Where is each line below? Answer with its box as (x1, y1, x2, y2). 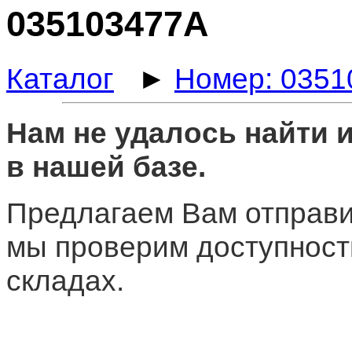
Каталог (6, 61, 114, 95)
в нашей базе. (6, 149, 206, 183)
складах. (6, 263, 124, 297)
